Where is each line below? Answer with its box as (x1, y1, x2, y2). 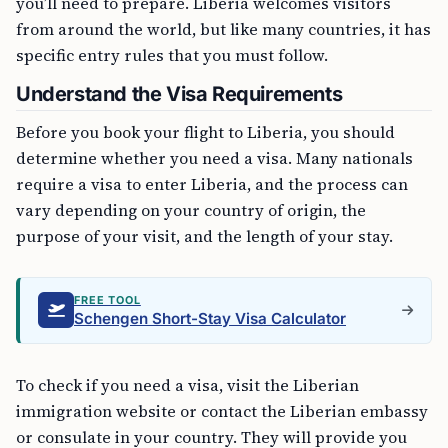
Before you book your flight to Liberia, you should (16, 120, 395, 143)
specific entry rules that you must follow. (16, 43, 328, 66)
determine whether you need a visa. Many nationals (16, 146, 413, 169)
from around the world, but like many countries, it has (16, 17, 431, 40)
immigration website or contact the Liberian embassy (16, 399, 428, 422)
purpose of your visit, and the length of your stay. (16, 224, 393, 247)
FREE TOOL (74, 292, 141, 307)
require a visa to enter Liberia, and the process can (16, 172, 408, 195)
